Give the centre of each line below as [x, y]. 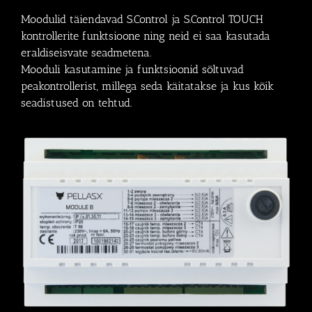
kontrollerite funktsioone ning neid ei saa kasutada [146, 36]
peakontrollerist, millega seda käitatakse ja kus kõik [147, 86]
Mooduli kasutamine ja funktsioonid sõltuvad [132, 69]
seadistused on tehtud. [76, 102]
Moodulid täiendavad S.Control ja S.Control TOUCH [142, 19]
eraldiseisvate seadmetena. [86, 52]
